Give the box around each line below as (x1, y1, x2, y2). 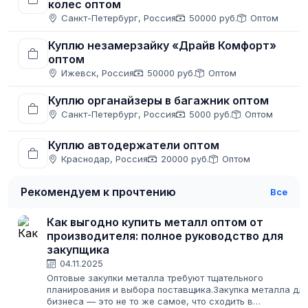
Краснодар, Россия (61, 153, 148, 165)
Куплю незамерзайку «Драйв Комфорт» (48, 38, 276, 53)
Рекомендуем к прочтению (21, 185, 176, 199)
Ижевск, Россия (61, 67, 134, 79)
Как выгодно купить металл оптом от (47, 215, 263, 230)
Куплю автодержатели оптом (48, 138, 219, 153)
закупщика (47, 243, 109, 257)
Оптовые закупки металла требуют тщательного (47, 272, 263, 284)
